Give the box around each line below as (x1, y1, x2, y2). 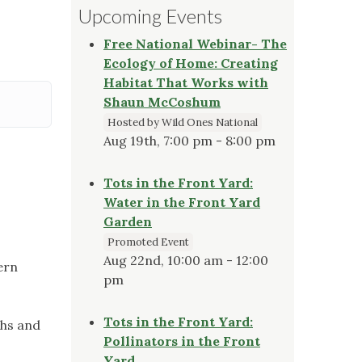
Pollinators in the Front (103, 332, 260, 349)
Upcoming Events (78, 3, 222, 27)
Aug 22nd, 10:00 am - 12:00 (103, 251, 268, 268)
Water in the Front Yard (103, 193, 260, 210)
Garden (103, 213, 152, 229)
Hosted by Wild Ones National (107, 115, 258, 129)
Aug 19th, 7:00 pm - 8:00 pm (103, 132, 276, 149)
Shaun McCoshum (103, 93, 221, 110)
